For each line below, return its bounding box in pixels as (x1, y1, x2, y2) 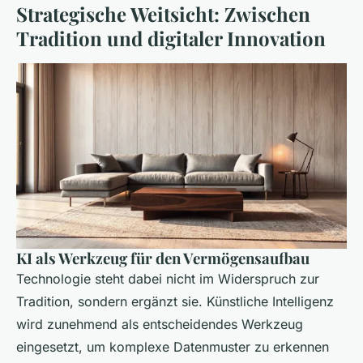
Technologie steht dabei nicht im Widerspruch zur (16, 270, 319, 287)
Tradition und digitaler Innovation (16, 25, 326, 52)
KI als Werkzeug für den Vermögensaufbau (16, 247, 310, 268)
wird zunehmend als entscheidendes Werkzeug (16, 315, 303, 332)
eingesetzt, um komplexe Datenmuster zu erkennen (16, 338, 329, 355)
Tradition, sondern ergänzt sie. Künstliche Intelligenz (16, 293, 334, 310)
